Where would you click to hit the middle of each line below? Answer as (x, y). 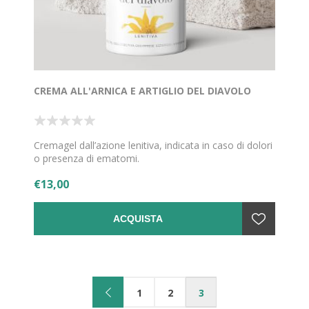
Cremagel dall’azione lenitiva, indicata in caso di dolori (153, 146)
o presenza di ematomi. (87, 159)
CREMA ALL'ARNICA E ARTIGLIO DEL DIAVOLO (142, 91)
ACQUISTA (138, 219)
